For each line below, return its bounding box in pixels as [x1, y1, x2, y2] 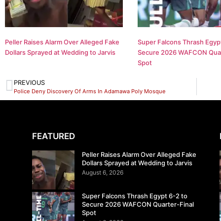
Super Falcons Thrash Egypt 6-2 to [82, 192, 188, 200]
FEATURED [32, 131, 75, 141]
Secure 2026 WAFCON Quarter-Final [82, 200, 194, 209]
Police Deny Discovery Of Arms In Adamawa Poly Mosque [14, 87, 166, 95]
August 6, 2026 [82, 168, 124, 176]
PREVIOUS [14, 78, 45, 86]
